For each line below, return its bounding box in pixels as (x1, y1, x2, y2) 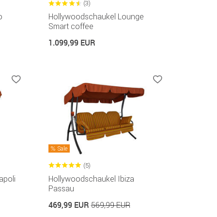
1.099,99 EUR (48, 37, 95, 48)
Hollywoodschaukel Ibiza (48, 174, 134, 184)
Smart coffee (48, 21, 93, 31)
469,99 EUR (48, 200, 91, 211)
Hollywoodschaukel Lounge (48, 12, 144, 22)
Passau (48, 184, 74, 194)
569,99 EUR (91, 200, 130, 210)
